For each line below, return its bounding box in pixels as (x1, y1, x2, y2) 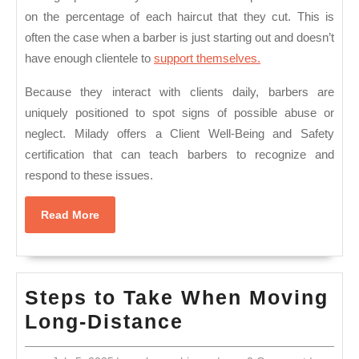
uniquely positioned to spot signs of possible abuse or (25, 106, 334, 120)
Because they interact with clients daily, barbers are (25, 85, 334, 99)
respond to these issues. (25, 168, 153, 183)
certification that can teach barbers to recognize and (25, 147, 334, 162)
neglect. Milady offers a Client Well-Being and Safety (25, 127, 334, 141)
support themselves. (154, 51, 260, 66)
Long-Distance (25, 310, 184, 333)
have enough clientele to (25, 51, 154, 66)
